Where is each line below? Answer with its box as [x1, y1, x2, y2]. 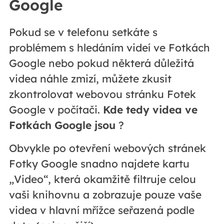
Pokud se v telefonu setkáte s [8, 25, 157, 39]
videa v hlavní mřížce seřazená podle [8, 203, 194, 217]
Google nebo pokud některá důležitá [8, 56, 194, 70]
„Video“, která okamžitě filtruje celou [8, 172, 196, 186]
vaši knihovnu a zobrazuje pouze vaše [8, 188, 201, 201]
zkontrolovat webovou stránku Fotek [8, 87, 196, 101]
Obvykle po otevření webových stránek [8, 141, 206, 155]
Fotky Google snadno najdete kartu [8, 157, 189, 170]
